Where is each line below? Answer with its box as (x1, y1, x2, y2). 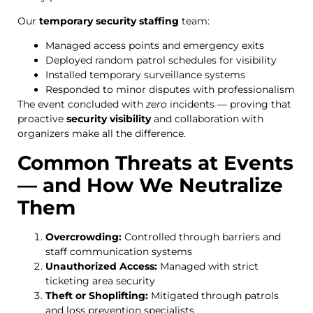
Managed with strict (157, 259, 259, 272)
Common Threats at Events (17, 150, 293, 175)
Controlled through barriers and (122, 230, 281, 243)
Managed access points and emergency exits (45, 39, 264, 52)
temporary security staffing (39, 15, 179, 28)
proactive (17, 112, 66, 126)
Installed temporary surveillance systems (45, 68, 245, 82)
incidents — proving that (167, 98, 291, 111)
